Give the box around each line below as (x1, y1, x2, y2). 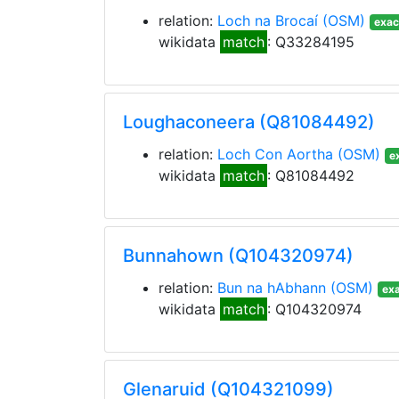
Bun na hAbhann (217, 279, 326, 297)
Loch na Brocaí (217, 12, 318, 29)
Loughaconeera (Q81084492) (123, 111, 375, 133)
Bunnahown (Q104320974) (123, 245, 354, 266)
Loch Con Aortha (217, 145, 333, 163)
